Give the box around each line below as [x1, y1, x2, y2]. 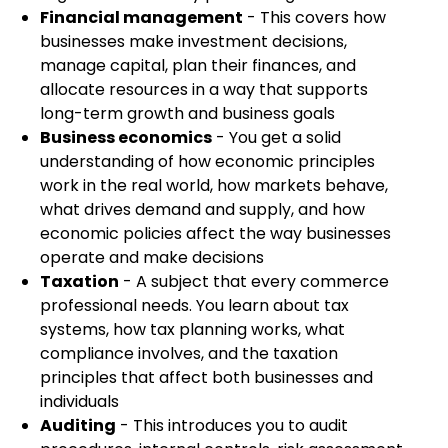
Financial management [40, 6, 243, 29]
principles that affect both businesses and [40, 366, 373, 389]
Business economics [40, 126, 212, 149]
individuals [40, 390, 119, 413]
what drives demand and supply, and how [40, 198, 365, 221]
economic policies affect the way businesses [40, 222, 391, 245]
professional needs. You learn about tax [40, 294, 349, 317]
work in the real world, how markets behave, [40, 174, 388, 197]
